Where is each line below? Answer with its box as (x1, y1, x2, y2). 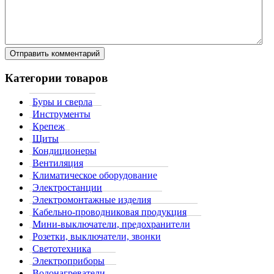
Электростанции (32, 182, 102, 193)
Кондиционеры (32, 146, 97, 157)
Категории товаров (5, 71, 108, 84)
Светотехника (32, 243, 91, 254)
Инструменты (32, 109, 91, 120)
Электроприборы (32, 256, 105, 267)
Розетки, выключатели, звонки (32, 231, 161, 242)
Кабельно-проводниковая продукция (32, 207, 187, 218)
